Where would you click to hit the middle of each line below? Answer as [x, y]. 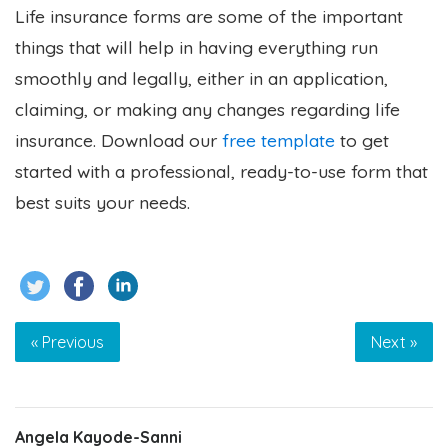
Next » [394, 341]
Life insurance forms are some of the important [209, 15]
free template [278, 139]
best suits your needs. [102, 201]
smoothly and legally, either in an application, [201, 77]
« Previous [67, 341]
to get [362, 139]
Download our [161, 139]
